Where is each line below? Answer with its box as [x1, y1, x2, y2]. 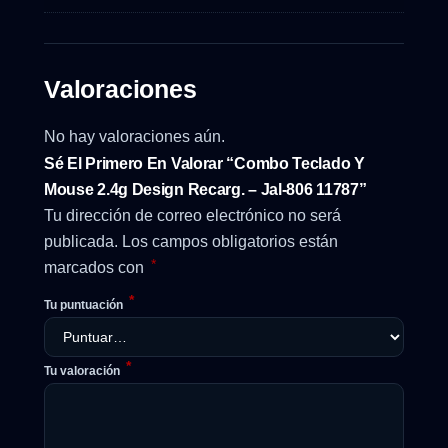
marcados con [44, 259, 148, 277]
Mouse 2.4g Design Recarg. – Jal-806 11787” [44, 181, 367, 199]
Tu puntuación [44, 298, 126, 313]
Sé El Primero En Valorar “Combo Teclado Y [44, 155, 365, 173]
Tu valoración [44, 364, 123, 379]
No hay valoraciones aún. [44, 127, 225, 145]
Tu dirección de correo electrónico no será [44, 207, 341, 225]
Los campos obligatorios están [122, 233, 338, 251]
